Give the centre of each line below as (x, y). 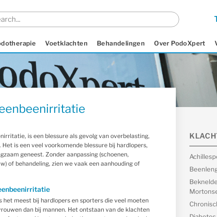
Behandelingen (121, 43)
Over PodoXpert (180, 43)
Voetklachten (66, 43)
